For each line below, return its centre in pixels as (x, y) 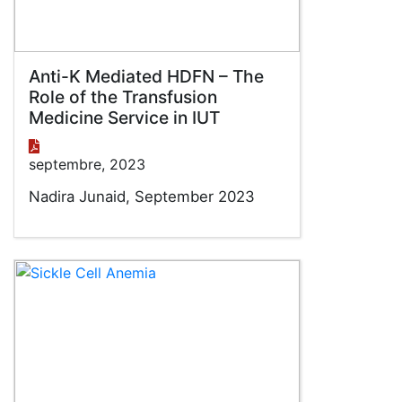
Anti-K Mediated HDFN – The (146, 76)
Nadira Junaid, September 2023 (142, 197)
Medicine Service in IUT (124, 118)
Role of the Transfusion (123, 97)
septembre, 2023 (87, 164)
